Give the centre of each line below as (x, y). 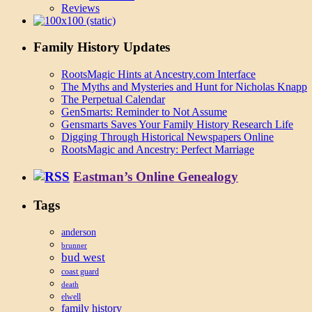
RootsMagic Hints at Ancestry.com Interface (158, 75)
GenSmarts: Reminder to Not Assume (144, 112)
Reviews (80, 8)
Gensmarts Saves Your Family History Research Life (177, 125)
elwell (71, 297)
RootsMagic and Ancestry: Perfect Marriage (158, 150)
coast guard (80, 272)
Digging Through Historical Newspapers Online (167, 137)
